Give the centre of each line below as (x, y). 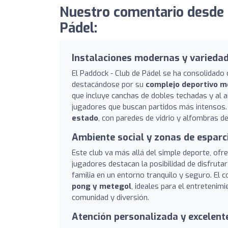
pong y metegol (102, 186)
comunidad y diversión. (110, 197)
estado (85, 118)
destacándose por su (109, 84)
